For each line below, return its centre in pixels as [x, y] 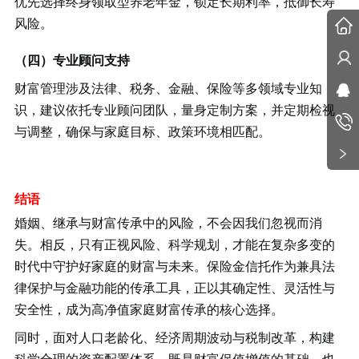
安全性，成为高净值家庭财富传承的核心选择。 [149, 309]
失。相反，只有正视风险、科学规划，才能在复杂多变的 [174, 244]
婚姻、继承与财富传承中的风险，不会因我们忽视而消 [168, 222]
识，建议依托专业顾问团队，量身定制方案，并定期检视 [174, 109]
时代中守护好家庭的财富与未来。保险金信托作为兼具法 [174, 266]
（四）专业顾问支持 [72, 60]
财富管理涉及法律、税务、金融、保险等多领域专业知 [168, 88]
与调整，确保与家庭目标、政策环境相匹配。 [142, 131]
